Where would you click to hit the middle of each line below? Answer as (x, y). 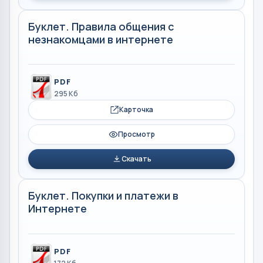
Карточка (136, 109)
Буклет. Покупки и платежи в (103, 195)
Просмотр (136, 134)
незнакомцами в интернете (101, 39)
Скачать (136, 159)
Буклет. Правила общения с (101, 26)
